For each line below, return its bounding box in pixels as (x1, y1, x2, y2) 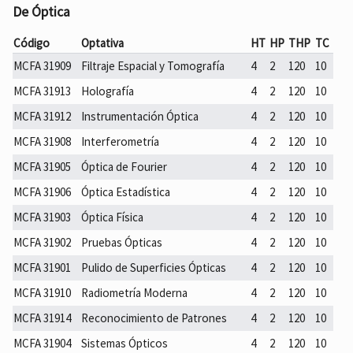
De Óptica (13, 2, 71, 20)
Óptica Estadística (81, 184, 171, 199)
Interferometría (81, 133, 160, 149)
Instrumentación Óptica (81, 108, 199, 124)
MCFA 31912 (13, 108, 72, 124)
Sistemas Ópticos (81, 335, 169, 351)
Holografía (81, 83, 135, 98)
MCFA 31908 (13, 133, 72, 149)
